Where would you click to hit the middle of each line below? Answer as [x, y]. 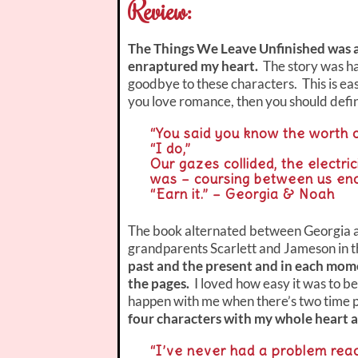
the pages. [159, 283]
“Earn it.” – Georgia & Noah [243, 194]
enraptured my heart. [194, 66]
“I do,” [171, 148]
